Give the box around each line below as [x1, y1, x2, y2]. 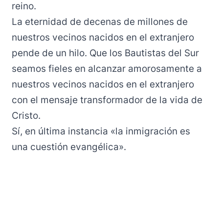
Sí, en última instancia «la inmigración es [12, 126, 190, 137]
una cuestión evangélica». [12, 141, 126, 153]
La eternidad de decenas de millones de [12, 16, 188, 27]
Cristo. [12, 110, 41, 121]
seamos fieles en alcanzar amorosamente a [12, 63, 202, 74]
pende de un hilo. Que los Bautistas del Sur [12, 47, 199, 59]
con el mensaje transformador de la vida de [12, 94, 202, 106]
